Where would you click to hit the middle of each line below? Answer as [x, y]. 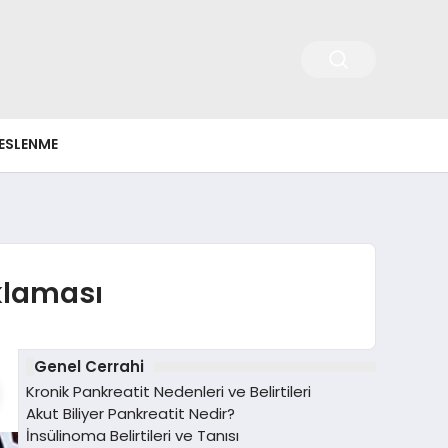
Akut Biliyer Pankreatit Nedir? [130, 414]
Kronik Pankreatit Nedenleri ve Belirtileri [168, 392]
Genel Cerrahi [88, 366]
